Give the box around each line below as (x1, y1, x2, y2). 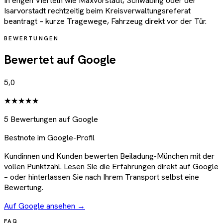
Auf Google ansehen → (4, 201, 85, 212)
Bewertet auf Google (4, 52, 116, 68)
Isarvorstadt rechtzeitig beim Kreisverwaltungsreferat (4, 5, 191, 16)
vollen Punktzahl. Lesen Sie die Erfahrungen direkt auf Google (4, 161, 219, 172)
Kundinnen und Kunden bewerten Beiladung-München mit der (4, 151, 215, 162)
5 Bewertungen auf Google (4, 114, 98, 125)
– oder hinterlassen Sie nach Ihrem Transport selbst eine (4, 172, 199, 183)
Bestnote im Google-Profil (4, 132, 95, 143)
